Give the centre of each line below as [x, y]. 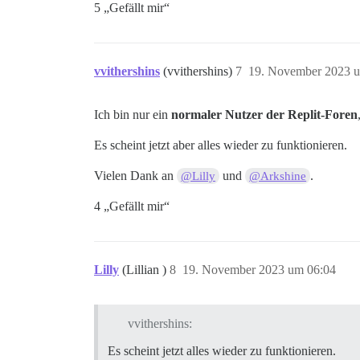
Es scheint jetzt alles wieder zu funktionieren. [222, 350]
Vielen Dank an [135, 176]
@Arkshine [278, 176]
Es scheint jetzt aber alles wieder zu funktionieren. [221, 145]
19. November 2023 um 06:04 [259, 270]
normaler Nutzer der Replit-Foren [264, 115]
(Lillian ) [146, 270]
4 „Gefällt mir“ [132, 206]
